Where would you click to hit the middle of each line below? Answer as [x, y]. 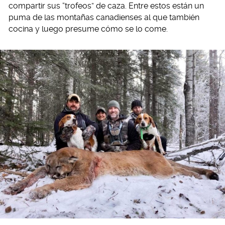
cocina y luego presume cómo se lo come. [88, 29]
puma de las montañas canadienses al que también [104, 17]
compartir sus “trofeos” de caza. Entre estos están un [106, 6]
